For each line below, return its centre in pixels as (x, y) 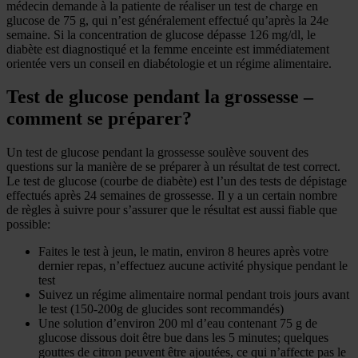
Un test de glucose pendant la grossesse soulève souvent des (157, 153)
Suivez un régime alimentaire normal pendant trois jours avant (194, 295)
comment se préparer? (99, 119)
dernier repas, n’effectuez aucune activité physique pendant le (193, 266)
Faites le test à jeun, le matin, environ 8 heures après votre (183, 252)
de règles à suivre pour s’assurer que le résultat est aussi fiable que (172, 210)
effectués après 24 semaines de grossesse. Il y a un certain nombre (172, 196)
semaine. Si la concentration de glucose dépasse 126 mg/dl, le (161, 34)
